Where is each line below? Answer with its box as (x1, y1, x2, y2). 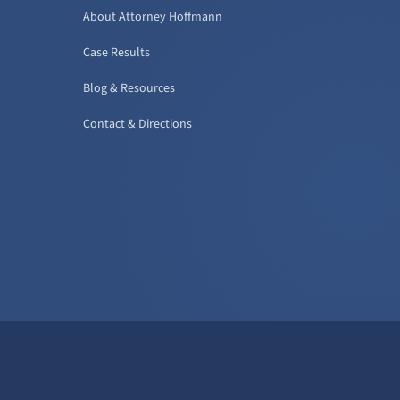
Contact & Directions (83, 114, 193, 133)
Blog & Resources (83, 79, 176, 97)
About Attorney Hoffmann (83, 7, 223, 26)
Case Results (83, 43, 151, 62)
